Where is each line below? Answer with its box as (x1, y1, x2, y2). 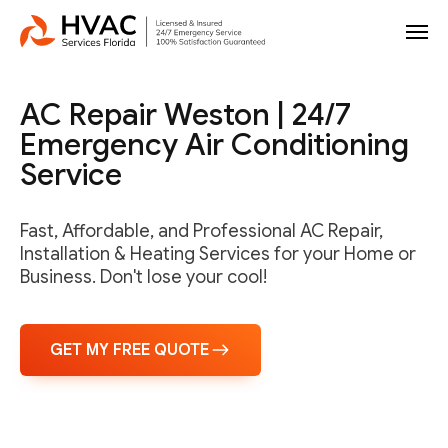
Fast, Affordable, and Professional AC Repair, (20, 220, 383, 242)
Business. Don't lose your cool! (20, 266, 267, 288)
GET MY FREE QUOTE (50, 340, 209, 361)
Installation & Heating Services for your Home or (20, 243, 416, 265)
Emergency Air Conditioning (20, 126, 409, 164)
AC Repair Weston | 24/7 (20, 96, 351, 134)
